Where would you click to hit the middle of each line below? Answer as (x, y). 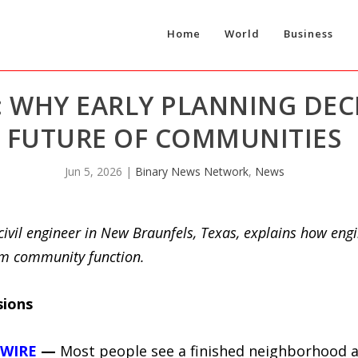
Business (308, 34)
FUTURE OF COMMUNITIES (174, 138)
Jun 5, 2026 (93, 172)
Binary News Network (191, 172)
